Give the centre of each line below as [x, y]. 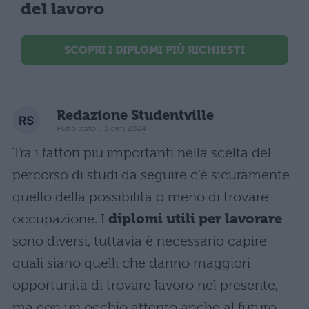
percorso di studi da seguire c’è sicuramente [151, 175]
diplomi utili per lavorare [195, 219]
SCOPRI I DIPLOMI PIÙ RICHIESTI [154, 50]
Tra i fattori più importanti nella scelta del [142, 153]
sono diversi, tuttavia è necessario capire [140, 241]
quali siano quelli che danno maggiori [131, 263]
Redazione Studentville [135, 115]
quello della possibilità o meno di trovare [140, 197]
